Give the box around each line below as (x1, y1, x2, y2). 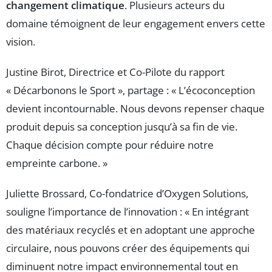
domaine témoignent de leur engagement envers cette (6, 16, 265, 31)
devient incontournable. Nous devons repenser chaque (6, 101, 265, 116)
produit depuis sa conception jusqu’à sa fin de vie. (6, 120, 237, 134)
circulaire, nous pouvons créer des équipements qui (6, 241, 250, 256)
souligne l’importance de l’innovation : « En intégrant (6, 205, 249, 219)
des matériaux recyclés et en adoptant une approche (6, 223, 255, 237)
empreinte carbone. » (6, 156, 107, 171)
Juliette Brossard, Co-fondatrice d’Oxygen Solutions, (6, 186, 248, 201)
